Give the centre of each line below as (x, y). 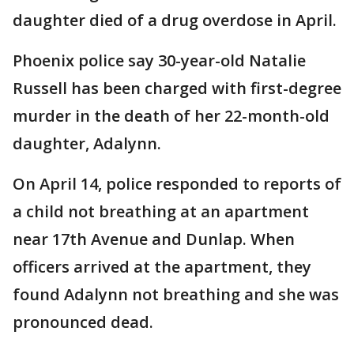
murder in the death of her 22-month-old (171, 116)
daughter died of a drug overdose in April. (175, 20)
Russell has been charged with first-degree (177, 88)
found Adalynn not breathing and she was (176, 294)
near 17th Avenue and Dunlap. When (154, 239)
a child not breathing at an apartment (161, 211)
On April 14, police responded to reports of (177, 184)
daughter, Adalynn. (87, 143)
